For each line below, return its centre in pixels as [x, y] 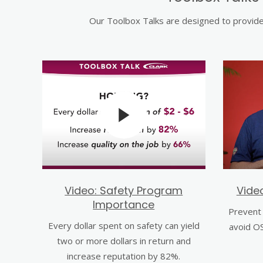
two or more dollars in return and [124, 241]
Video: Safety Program [124, 190]
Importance [124, 205]
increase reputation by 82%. [124, 256]
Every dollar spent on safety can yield [124, 225]
